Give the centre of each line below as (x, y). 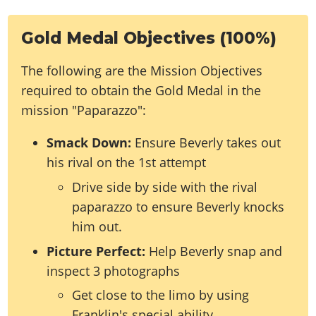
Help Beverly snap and (214, 251)
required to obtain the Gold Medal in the (141, 91)
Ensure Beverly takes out (206, 143)
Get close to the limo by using (161, 295)
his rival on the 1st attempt (127, 163)
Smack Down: (89, 143)
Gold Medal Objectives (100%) (149, 38)
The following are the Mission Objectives (142, 71)
